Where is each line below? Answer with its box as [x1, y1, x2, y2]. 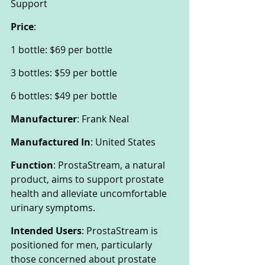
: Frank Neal [77, 112, 129, 126]
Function [11, 159, 53, 172]
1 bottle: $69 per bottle [11, 43, 112, 57]
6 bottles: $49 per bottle [11, 89, 117, 103]
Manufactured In [11, 135, 91, 149]
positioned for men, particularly [11, 238, 154, 252]
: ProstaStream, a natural [53, 159, 167, 172]
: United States [91, 135, 156, 149]
